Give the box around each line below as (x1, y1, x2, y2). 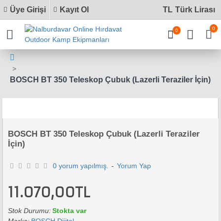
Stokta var (52, 207, 86, 215)
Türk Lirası (175, 5, 215, 14)
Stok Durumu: (8, 207, 51, 215)
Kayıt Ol (60, 5, 89, 14)
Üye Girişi (10, 5, 46, 14)
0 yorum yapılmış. (53, 162, 109, 170)
